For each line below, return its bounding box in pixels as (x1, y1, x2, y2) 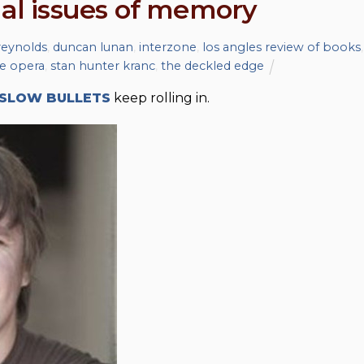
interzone (138, 40, 197, 55)
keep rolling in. (110, 89, 210, 106)
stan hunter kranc (50, 58, 155, 74)
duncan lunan (52, 40, 133, 55)
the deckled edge (161, 58, 264, 74)
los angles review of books (201, 40, 361, 55)
